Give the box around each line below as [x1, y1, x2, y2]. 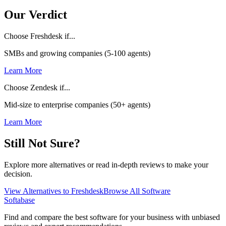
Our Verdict [4, 8, 67, 22]
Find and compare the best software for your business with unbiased [4, 212, 220, 221]
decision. [4, 169, 32, 178]
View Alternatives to [4, 186, 69, 195]
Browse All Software [103, 186, 171, 195]
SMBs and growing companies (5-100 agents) [4, 49, 150, 58]
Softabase [4, 195, 35, 204]
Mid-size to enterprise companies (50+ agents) [4, 100, 150, 109]
